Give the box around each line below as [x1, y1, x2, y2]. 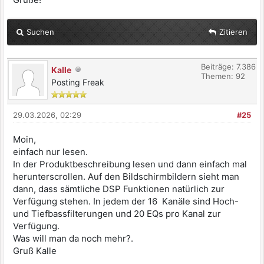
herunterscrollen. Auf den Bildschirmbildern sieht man [13, 171, 239, 183]
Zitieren [219, 27, 247, 37]
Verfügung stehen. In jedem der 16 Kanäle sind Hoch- [13, 196, 239, 207]
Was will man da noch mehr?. [13, 233, 133, 245]
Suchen [27, 27, 54, 37]
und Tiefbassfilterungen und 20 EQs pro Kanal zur [13, 208, 221, 220]
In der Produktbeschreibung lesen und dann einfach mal [13, 159, 247, 170]
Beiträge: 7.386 [201, 62, 256, 72]
